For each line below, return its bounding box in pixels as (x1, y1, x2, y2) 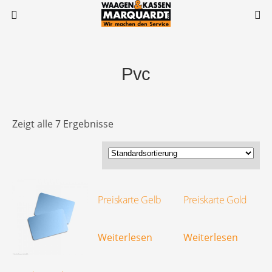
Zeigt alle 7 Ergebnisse (12, 117, 114, 131)
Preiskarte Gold (183, 193, 248, 206)
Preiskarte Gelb (97, 193, 162, 206)
